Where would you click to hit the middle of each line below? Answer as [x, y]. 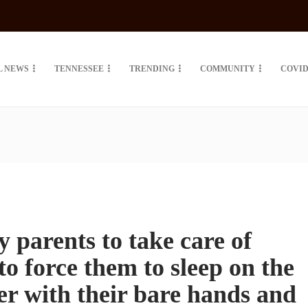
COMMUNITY [228, 69]
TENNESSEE [79, 69]
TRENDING [152, 69]
